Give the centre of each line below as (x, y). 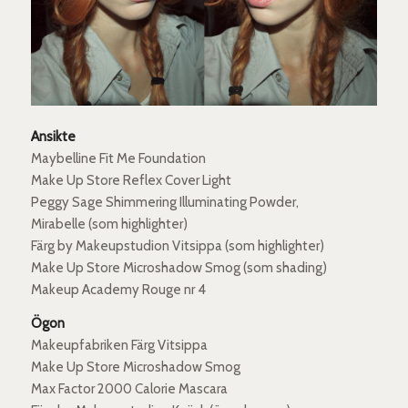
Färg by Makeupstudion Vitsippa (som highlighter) (177, 246)
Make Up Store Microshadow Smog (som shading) (178, 268)
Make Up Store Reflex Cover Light (131, 181)
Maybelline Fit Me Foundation (118, 159)
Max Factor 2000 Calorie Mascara (129, 389)
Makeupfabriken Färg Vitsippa (119, 346)
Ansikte (53, 137)
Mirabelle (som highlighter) (109, 224)
